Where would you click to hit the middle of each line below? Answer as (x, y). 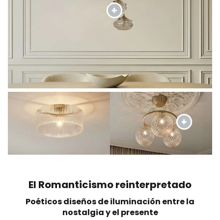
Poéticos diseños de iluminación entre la (110, 201)
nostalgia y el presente (110, 212)
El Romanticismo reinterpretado (110, 184)
